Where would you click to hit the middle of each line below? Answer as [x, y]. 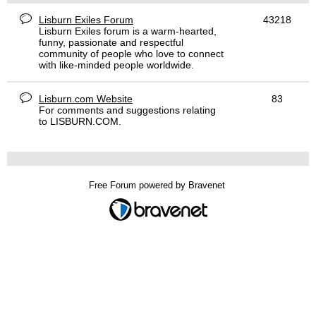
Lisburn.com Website [86, 99]
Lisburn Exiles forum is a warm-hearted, [128, 31]
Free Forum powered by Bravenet [158, 185]
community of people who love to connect [131, 54]
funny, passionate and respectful [111, 42]
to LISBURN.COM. [80, 121]
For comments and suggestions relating [127, 110]
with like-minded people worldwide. [116, 65]
